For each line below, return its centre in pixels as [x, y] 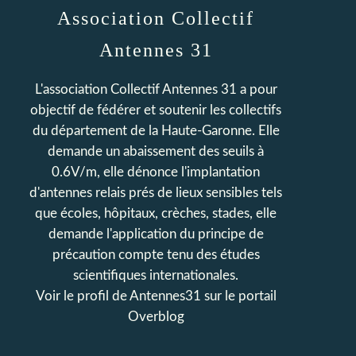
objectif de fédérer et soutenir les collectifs [156, 110]
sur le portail [238, 296]
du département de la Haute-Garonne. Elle [156, 131]
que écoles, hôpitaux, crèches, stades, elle [156, 213]
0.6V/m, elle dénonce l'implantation [156, 172]
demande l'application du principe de [156, 234]
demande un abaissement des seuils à [156, 151]
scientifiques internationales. [156, 275]
